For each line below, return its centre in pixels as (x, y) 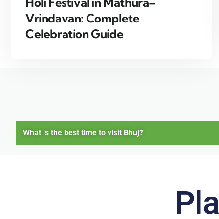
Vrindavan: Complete (83, 18)
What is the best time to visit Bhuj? (83, 133)
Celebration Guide (75, 34)
